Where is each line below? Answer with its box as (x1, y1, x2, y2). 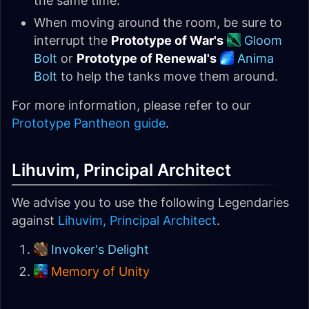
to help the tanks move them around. (57, 69, 278, 83)
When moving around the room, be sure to (34, 15, 282, 30)
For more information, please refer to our (12, 98, 251, 112)
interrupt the (34, 33, 111, 48)
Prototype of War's (111, 33, 223, 48)
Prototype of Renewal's (77, 51, 217, 66)
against (12, 213, 58, 228)
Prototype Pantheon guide (12, 116, 166, 130)
